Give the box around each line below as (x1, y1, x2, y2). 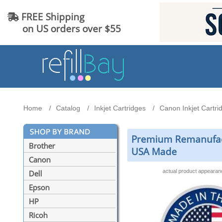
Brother (29, 141, 55, 151)
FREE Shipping (19, 10, 84, 23)
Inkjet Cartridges (94, 104, 146, 112)
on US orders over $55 (7, 22, 121, 35)
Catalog (56, 104, 80, 112)
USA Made (131, 145, 177, 158)
